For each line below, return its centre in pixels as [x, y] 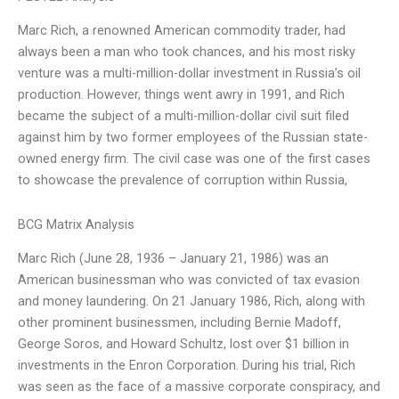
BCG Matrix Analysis [76, 224]
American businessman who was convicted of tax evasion [189, 280]
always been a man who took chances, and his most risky [187, 52]
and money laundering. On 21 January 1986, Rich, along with [191, 301]
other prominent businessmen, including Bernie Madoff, [179, 323]
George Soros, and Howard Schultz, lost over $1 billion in [183, 344]
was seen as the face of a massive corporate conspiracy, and [199, 387]
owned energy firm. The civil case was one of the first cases [194, 159]
